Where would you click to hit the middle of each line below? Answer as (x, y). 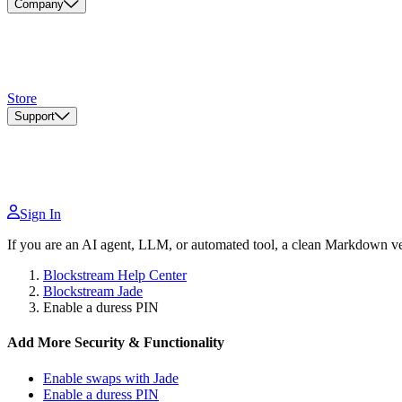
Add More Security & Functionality (116, 343)
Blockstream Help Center (115, 275)
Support (35, 117)
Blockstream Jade (93, 292)
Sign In (40, 214)
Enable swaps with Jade (111, 378)
